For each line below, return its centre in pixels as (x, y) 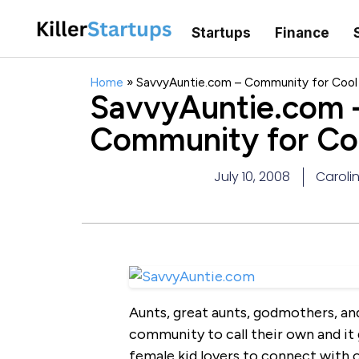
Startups (221, 32)
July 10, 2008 (252, 177)
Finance (302, 32)
